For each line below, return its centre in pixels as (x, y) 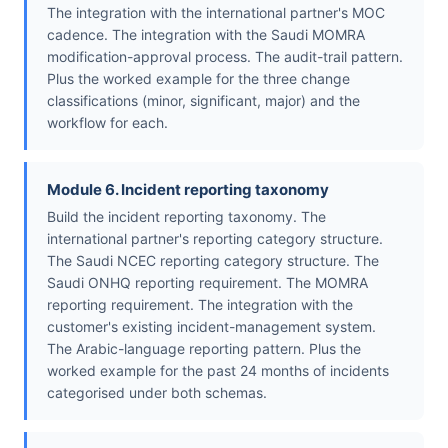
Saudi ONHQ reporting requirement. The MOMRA (207, 283)
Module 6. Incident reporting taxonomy (188, 190)
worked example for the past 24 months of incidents (218, 371)
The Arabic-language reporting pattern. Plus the (204, 349)
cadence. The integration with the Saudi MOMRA (206, 35)
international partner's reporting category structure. (215, 239)
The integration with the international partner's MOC (216, 13)
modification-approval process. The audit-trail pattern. (225, 57)
